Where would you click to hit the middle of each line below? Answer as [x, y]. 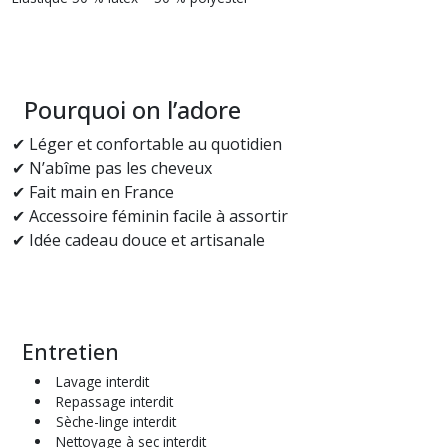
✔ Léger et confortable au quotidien [147, 144]
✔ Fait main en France [93, 192]
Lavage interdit [100, 381]
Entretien [65, 352]
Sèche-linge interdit [114, 421]
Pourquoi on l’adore [126, 109]
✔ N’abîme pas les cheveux [112, 168]
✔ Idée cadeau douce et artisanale [138, 240]
